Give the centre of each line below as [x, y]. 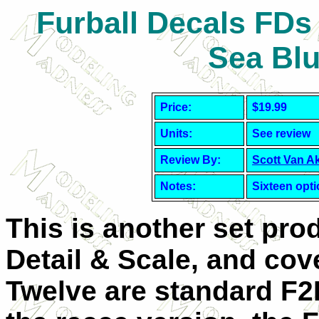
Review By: [190, 160]
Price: [176, 107]
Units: [176, 134]
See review [281, 134]
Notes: [178, 186]
